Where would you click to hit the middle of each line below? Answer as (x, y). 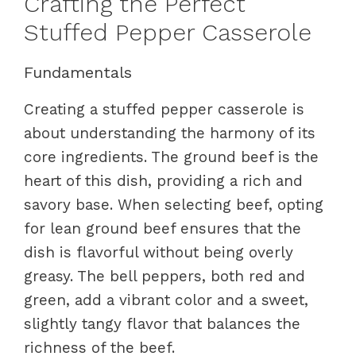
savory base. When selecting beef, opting (174, 204)
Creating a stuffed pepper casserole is (164, 109)
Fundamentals (78, 72)
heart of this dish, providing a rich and (163, 180)
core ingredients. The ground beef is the (171, 157)
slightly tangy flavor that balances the (162, 323)
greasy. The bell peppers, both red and (164, 276)
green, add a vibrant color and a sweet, (166, 300)
